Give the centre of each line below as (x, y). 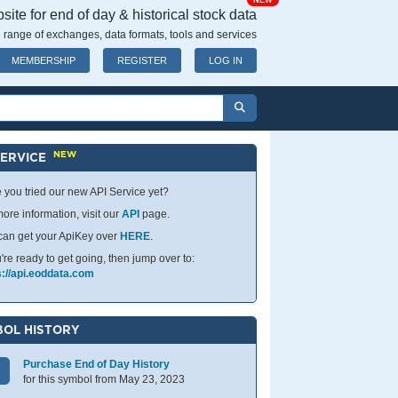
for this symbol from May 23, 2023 (104, 379)
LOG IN (226, 60)
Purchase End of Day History (97, 364)
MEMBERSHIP (44, 60)
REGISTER (142, 60)
